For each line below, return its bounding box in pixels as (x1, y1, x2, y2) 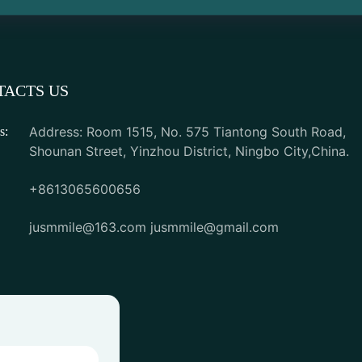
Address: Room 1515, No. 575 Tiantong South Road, (29, 123, 346, 140)
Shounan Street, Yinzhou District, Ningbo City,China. (29, 142, 349, 159)
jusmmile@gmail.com (150, 218, 279, 235)
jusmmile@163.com (29, 218, 150, 235)
